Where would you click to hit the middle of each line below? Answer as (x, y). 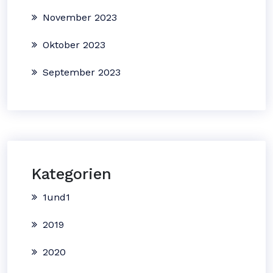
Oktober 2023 (74, 45)
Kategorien (72, 174)
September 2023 (82, 72)
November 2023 (80, 17)
